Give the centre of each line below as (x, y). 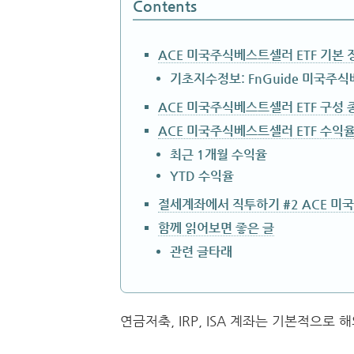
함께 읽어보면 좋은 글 (216, 228)
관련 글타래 (201, 252)
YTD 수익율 (202, 176)
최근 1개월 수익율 (218, 154)
